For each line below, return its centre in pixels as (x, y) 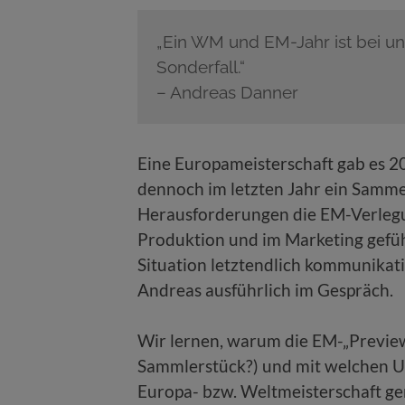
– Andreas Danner (227, 92)
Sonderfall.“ (200, 66)
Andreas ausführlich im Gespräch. (265, 289)
